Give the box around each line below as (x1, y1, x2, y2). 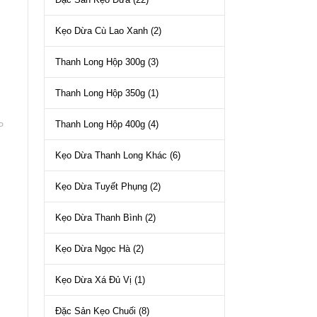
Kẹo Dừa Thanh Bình (55, 212, 143, 223)
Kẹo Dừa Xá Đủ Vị (55, 275, 132, 285)
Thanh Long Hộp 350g (55, 88, 146, 98)
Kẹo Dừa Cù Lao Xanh (55, 25, 149, 36)
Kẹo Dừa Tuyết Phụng (55, 181, 148, 192)
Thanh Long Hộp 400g (55, 119, 146, 129)
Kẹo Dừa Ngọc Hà (55, 243, 131, 254)
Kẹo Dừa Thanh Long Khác (55, 150, 168, 161)
